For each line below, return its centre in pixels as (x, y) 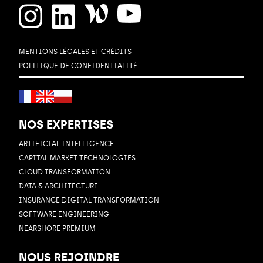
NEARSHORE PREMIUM (57, 228)
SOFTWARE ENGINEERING (64, 214)
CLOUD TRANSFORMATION (65, 172)
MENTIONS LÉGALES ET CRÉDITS (75, 52)
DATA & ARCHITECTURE (58, 186)
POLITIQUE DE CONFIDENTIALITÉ (78, 66)
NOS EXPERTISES (66, 124)
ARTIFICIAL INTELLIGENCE (66, 144)
